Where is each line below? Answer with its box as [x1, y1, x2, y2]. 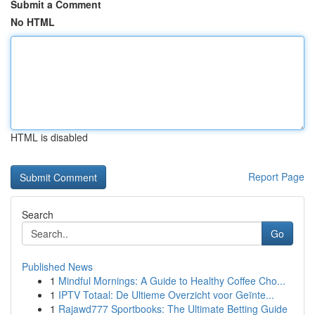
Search [22, 207, 53, 221]
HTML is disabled [11, 130, 88, 144]
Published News [22, 259, 93, 274]
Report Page [248, 169, 304, 184]
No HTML [11, 15, 55, 29]
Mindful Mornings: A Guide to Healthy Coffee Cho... [58, 274, 285, 288]
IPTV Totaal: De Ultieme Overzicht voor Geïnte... [58, 288, 274, 302]
